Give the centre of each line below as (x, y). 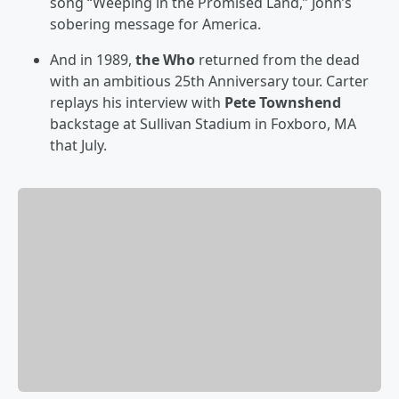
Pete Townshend (283, 102)
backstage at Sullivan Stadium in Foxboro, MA (203, 124)
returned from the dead (277, 60)
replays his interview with (137, 102)
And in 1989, (93, 60)
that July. (78, 145)
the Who (165, 60)
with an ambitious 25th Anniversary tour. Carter (209, 81)
